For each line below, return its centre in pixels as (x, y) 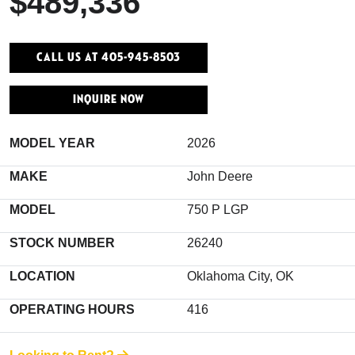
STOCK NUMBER (62, 242)
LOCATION (42, 276)
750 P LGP (218, 209)
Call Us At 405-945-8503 (109, 57)
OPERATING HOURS (72, 309)
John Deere (220, 176)
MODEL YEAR (52, 143)
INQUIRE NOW (109, 99)
